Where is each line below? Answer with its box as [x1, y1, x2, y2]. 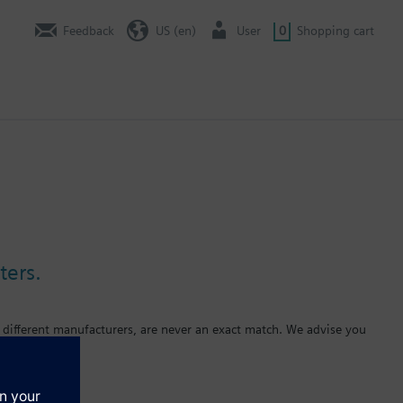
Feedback [63, 22, 114, 38]
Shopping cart [297, 22, 374, 38]
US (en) [155, 22, 196, 38]
